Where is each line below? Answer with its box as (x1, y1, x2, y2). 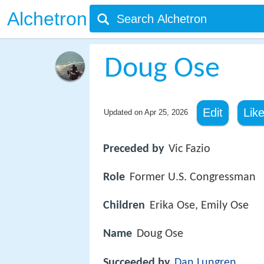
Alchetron (7, 8, 87, 29)
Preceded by (103, 143, 164, 155)
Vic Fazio (169, 143, 210, 155)
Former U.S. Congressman (130, 171, 256, 184)
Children (103, 200, 145, 212)
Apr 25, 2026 (144, 108, 188, 117)
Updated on (103, 108, 144, 117)
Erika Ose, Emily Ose (150, 200, 249, 212)
